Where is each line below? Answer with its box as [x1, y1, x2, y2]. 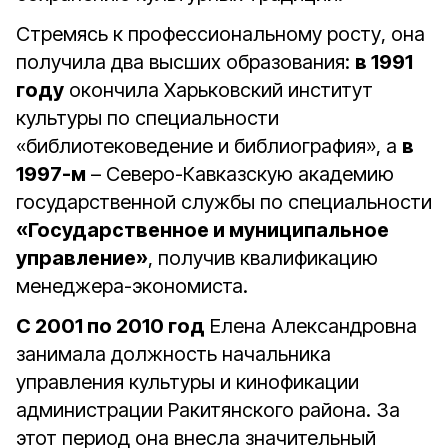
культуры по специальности [16, 106, 279, 130]
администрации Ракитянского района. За [16, 398, 400, 422]
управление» [16, 246, 148, 270]
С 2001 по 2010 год [16, 314, 205, 338]
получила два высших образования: [16, 50, 355, 74]
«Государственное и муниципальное [16, 218, 389, 242]
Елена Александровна [205, 314, 417, 338]
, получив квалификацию [148, 246, 378, 270]
